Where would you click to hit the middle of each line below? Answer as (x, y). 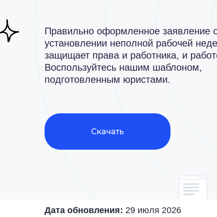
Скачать (108, 131)
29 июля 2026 (153, 210)
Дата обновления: (84, 210)
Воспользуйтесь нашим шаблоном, (123, 67)
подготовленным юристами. (108, 79)
